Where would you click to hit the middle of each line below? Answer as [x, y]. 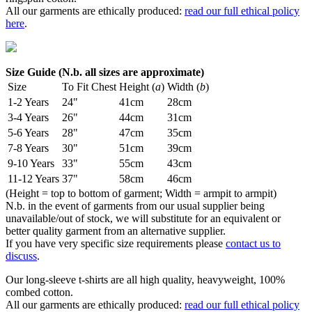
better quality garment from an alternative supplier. [116, 231]
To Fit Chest [89, 87]
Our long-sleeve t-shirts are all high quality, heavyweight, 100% [145, 280]
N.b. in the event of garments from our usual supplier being [135, 206]
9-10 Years [31, 164]
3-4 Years [28, 118]
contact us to [253, 244]
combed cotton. [39, 292]
